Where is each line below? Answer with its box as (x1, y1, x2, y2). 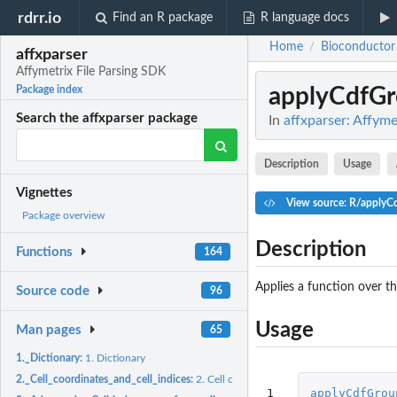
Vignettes (16, 186, 74, 200)
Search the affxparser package (16, 112, 198, 126)
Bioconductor (321, 41, 395, 54)
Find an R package (113, 12, 214, 24)
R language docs (260, 12, 349, 24)
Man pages (16, 323, 82, 337)
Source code (16, 284, 90, 299)
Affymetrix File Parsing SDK (16, 66, 167, 79)
